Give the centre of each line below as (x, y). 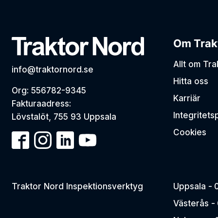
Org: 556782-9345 (49, 91)
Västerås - (194, 203)
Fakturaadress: (41, 104)
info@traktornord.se (53, 70)
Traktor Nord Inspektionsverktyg (77, 186)
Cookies (190, 132)
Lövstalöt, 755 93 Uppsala (64, 117)
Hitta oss (191, 81)
